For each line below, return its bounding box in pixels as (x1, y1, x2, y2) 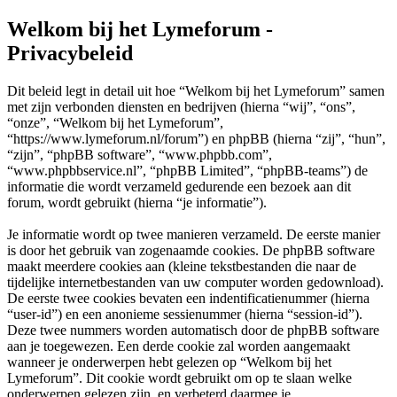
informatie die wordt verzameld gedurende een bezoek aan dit (7, 178, 351, 194)
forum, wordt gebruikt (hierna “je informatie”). (7, 194, 267, 210)
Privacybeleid (7, 41, 133, 65)
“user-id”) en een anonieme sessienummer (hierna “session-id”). (7, 306, 362, 322)
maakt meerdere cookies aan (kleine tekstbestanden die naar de (7, 258, 356, 274)
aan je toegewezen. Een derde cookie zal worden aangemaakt (7, 338, 350, 354)
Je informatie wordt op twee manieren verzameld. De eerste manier (7, 226, 380, 242)
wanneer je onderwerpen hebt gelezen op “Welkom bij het (7, 354, 331, 370)
